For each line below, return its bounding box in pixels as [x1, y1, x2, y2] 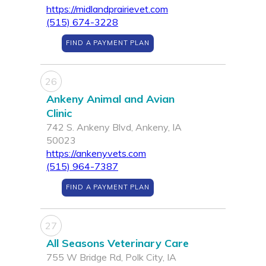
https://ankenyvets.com [46, 147, 146, 160]
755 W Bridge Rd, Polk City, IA [46, 251, 176, 264]
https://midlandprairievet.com [46, 3, 168, 15]
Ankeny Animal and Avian [46, 92, 175, 106]
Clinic [46, 106, 72, 121]
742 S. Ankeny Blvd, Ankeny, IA [46, 121, 182, 134]
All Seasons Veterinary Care [46, 236, 189, 251]
